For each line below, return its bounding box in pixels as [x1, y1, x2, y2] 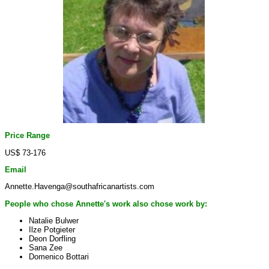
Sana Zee [29, 243, 62, 252]
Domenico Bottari [29, 252, 89, 261]
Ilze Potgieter [29, 225, 75, 234]
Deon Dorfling [29, 234, 76, 243]
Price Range [5, 131, 50, 141]
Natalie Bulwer [29, 216, 79, 225]
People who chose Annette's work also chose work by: [5, 199, 207, 208]
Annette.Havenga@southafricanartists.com [5, 182, 154, 192]
